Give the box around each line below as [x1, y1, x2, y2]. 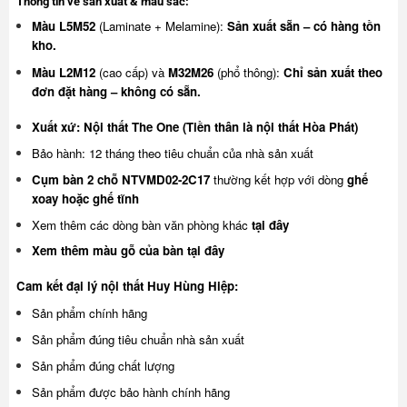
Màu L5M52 [31, 17, 95, 35]
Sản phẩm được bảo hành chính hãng [31, 382, 230, 401]
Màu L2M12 [31, 64, 95, 82]
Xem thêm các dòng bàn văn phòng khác [31, 215, 252, 233]
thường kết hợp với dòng [213, 170, 347, 188]
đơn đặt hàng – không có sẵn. [31, 83, 201, 101]
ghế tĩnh [92, 189, 139, 207]
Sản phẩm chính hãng [31, 304, 147, 323]
